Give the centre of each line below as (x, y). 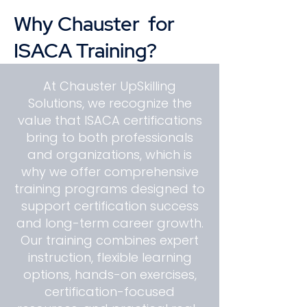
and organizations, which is (110, 155)
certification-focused (110, 292)
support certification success (110, 206)
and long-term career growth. (110, 223)
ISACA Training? (85, 50)
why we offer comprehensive (110, 172)
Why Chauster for (94, 24)
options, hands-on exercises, (110, 274)
